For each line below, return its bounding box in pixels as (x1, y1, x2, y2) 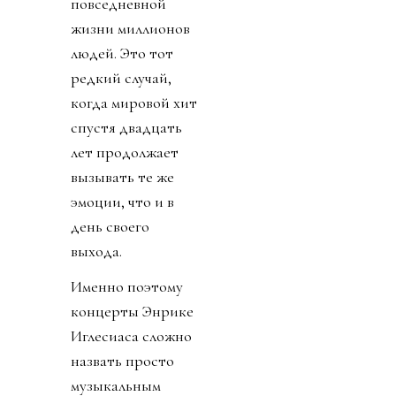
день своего (71, 216, 149, 236)
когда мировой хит (71, 92, 197, 112)
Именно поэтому (71, 276, 183, 296)
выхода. (71, 240, 122, 261)
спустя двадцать (71, 117, 182, 137)
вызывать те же (71, 166, 174, 187)
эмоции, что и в (71, 191, 174, 211)
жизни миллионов (71, 18, 190, 38)
